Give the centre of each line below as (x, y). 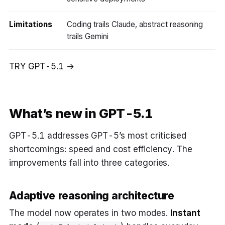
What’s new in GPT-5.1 (81, 113)
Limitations (31, 24)
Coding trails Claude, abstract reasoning (135, 24)
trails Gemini (88, 36)
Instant (185, 213)
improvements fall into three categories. (89, 162)
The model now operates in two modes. (90, 213)
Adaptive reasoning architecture (92, 196)
